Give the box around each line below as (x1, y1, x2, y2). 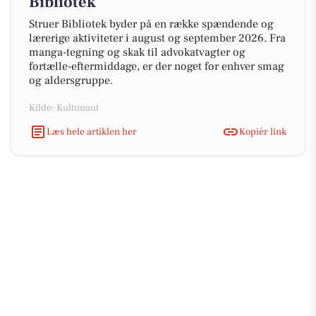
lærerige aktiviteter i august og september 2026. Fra (29, 31, 286, 45)
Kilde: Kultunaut (29, 102, 99, 114)
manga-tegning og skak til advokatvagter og (29, 45, 245, 59)
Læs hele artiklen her (47, 125, 137, 138)
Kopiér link (239, 125, 286, 138)
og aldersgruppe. (29, 73, 113, 87)
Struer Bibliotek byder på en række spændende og (29, 17, 274, 31)
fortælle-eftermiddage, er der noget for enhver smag (29, 59, 284, 73)
